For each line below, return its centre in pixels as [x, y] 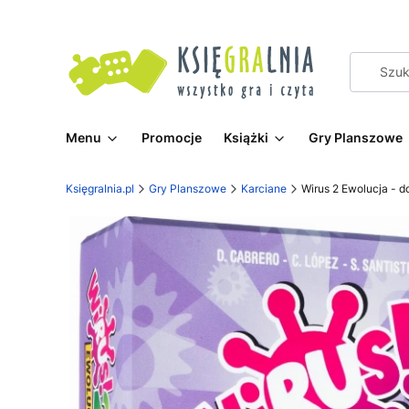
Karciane [264, 189]
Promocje [172, 137]
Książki [246, 137]
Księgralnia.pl [100, 189]
